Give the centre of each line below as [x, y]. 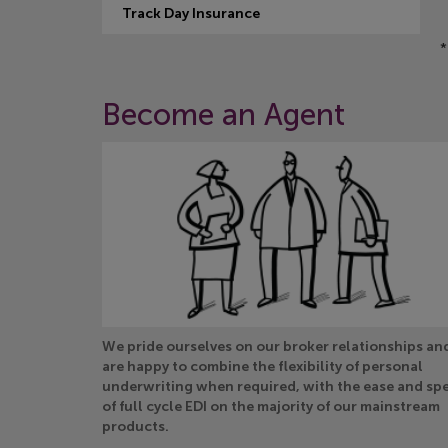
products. [135, 426]
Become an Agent [223, 115]
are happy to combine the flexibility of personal [262, 366]
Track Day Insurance [191, 13]
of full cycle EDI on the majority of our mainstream [271, 406]
